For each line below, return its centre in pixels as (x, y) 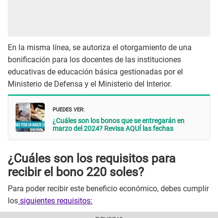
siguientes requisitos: (55, 201)
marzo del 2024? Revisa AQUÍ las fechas (113, 129)
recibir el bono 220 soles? (76, 172)
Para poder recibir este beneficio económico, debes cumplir (108, 189)
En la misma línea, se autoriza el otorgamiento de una (100, 47)
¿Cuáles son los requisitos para (92, 158)
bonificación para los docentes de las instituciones (94, 59)
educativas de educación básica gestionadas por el (95, 72)
